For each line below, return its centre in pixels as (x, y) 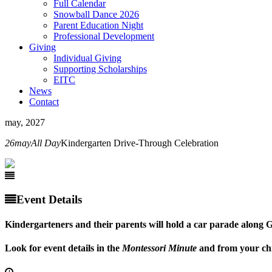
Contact (44, 102)
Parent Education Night (98, 25)
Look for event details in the (63, 248)
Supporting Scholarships (100, 69)
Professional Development (104, 36)
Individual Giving (87, 58)
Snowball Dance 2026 (96, 14)
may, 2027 (25, 122)
